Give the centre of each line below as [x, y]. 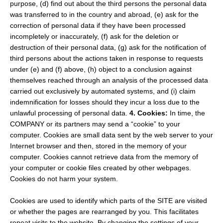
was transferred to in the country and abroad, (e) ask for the [104, 14]
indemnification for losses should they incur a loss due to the [105, 102]
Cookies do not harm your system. [64, 178]
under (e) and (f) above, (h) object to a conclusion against [101, 69]
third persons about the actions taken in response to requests [107, 58]
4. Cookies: [149, 113]
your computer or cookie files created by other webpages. [101, 167]
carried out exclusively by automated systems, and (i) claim [103, 91]
